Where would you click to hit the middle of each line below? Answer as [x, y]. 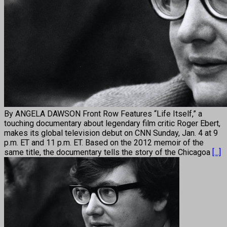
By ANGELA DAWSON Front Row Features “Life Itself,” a [103, 113]
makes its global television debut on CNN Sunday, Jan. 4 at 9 [111, 133]
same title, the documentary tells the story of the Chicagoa [108, 152]
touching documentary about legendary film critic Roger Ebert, [112, 123]
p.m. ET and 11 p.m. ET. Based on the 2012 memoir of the [104, 142]
